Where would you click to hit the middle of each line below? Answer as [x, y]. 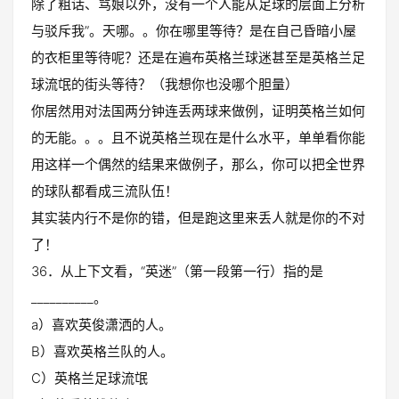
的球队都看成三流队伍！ [105, 191]
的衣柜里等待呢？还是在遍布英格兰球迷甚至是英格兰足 [198, 57]
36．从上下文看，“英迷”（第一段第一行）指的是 [177, 271]
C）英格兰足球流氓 [90, 378]
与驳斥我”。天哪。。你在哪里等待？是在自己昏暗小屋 [194, 31]
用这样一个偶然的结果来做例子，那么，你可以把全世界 [198, 164]
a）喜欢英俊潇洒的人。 [102, 325]
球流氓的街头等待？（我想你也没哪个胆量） [165, 84]
